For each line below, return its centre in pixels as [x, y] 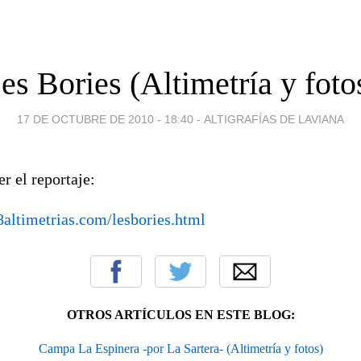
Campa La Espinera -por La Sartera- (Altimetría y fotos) [180, 348]
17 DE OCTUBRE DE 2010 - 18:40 [105, 119]
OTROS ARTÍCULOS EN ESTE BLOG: [180, 314]
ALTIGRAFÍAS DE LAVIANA [274, 119]
